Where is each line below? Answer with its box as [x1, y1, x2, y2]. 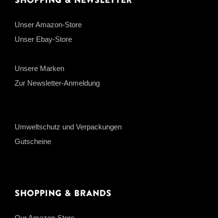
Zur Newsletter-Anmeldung [15, 79, 100, 88]
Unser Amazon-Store [15, 20, 82, 29]
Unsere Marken [15, 64, 64, 73]
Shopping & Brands [15, 187, 111, 200]
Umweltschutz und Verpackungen [15, 123, 122, 131]
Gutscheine [15, 137, 51, 146]
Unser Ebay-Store [15, 35, 72, 44]
